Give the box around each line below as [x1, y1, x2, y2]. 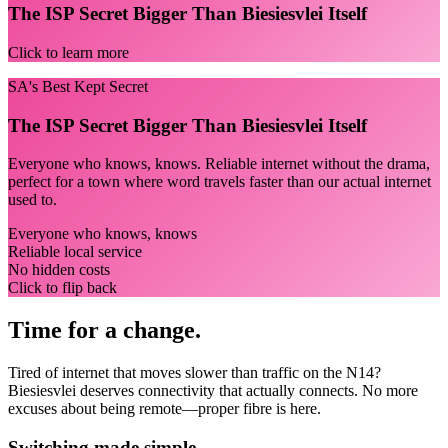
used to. [8, 191, 57, 209]
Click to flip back [8, 279, 117, 297]
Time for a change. [8, 317, 201, 344]
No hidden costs [8, 261, 110, 279]
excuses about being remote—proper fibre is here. [8, 400, 321, 418]
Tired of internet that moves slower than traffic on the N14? [8, 364, 381, 382]
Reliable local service [8, 243, 142, 261]
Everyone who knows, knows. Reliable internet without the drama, [8, 155, 430, 173]
